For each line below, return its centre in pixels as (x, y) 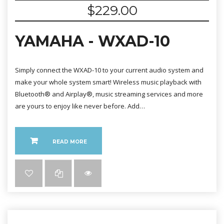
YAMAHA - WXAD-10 (92, 41)
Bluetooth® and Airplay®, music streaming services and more (109, 94)
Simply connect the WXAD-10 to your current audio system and (109, 70)
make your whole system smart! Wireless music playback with (108, 82)
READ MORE (70, 142)
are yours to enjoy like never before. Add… (80, 106)
